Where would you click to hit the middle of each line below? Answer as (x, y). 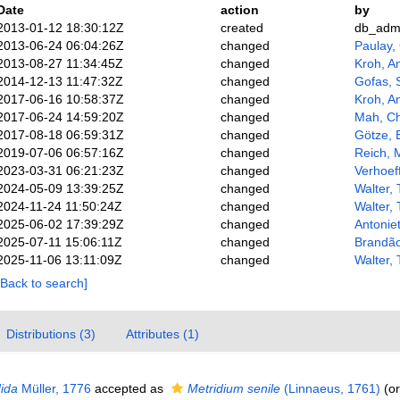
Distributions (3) (50, 334)
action (239, 10)
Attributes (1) (162, 334)
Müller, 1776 (54, 388)
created (242, 28)
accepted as (129, 388)
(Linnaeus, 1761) (330, 388)
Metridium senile (233, 388)
